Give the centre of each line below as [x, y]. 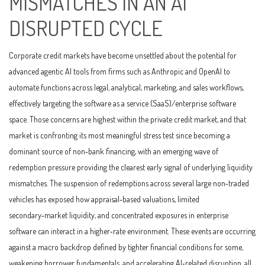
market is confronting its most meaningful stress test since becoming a [119, 135]
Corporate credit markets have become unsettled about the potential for [123, 55]
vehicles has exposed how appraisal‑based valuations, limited [104, 199]
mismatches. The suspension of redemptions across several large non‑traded [129, 183]
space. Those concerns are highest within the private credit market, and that [127, 119]
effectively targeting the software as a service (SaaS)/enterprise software [122, 103]
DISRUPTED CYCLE [86, 28]
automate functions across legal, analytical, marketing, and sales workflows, [126, 87]
